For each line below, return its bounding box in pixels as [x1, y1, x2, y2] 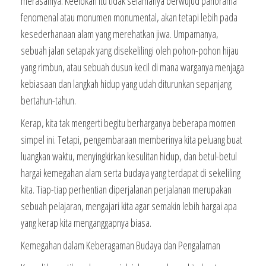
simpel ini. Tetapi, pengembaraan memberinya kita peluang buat [21, 132, 242, 147]
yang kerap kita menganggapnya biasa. [21, 216, 151, 230]
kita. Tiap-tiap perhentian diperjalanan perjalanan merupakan [21, 182, 232, 197]
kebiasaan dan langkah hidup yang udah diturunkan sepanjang [21, 77, 232, 91]
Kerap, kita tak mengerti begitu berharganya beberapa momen [21, 116, 236, 130]
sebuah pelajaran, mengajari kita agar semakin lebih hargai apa [21, 199, 237, 213]
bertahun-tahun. [21, 93, 76, 107]
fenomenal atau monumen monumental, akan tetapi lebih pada [21, 10, 237, 24]
